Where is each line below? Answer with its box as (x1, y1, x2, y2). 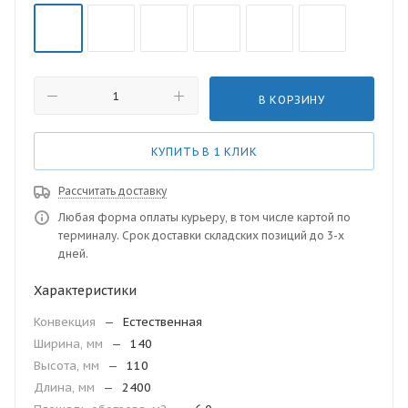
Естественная (123, 314, 202, 330)
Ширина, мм (34, 336, 107, 352)
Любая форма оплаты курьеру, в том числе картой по (58, 210, 351, 224)
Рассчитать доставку (58, 184, 167, 198)
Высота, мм (34, 358, 103, 373)
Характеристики (34, 282, 137, 299)
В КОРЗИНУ (258, 93, 326, 107)
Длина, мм (34, 380, 98, 395)
